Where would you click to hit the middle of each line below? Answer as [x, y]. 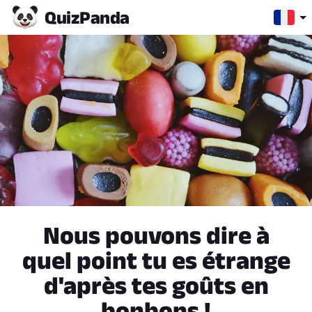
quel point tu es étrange [156, 260]
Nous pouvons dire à [156, 235]
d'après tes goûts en [156, 286]
